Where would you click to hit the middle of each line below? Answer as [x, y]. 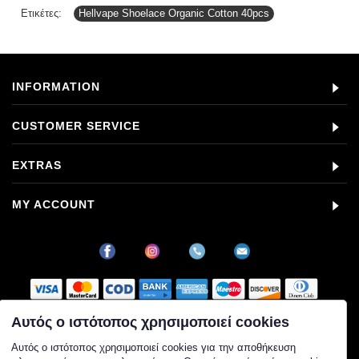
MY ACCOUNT [54, 204]
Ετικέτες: [41, 13]
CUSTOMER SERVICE [76, 125]
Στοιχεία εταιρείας [179, 330]
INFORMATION [56, 86]
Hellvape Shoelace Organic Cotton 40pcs [174, 13]
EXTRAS [37, 165]
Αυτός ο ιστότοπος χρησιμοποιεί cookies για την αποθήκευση [153, 347]
